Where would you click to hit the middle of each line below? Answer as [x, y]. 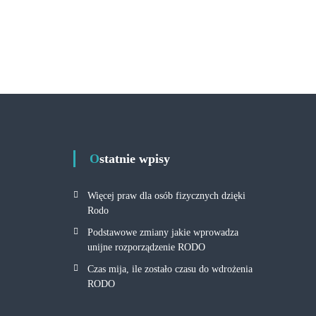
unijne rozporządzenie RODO [147, 247]
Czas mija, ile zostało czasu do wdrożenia [170, 269]
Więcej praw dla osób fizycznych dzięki [167, 196]
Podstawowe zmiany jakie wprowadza [163, 232]
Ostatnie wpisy [135, 159]
